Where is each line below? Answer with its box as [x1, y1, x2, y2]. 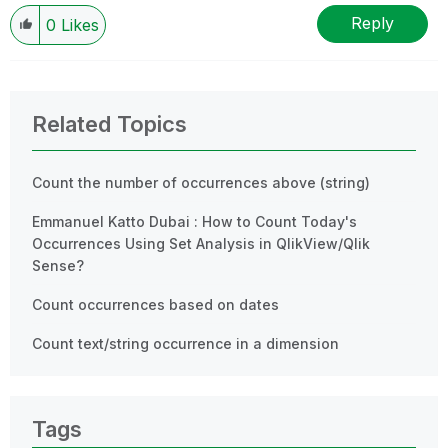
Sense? [32, 256, 84, 274]
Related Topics [32, 110, 187, 137]
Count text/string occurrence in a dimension [32, 334, 339, 352]
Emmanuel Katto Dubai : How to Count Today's [32, 212, 357, 230]
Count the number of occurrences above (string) [32, 173, 370, 191]
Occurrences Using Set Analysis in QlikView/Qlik [32, 234, 370, 252]
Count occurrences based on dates [32, 295, 279, 313]
